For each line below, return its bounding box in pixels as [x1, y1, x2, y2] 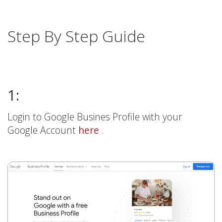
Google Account [7, 123, 78, 137]
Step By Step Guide [7, 25, 145, 47]
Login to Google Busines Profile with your [7, 110, 182, 123]
